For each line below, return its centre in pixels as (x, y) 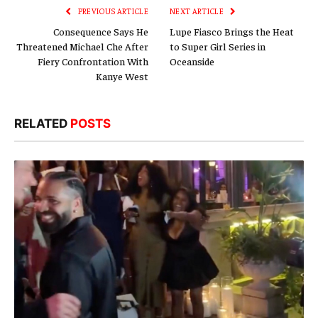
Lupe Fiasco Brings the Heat (232, 31)
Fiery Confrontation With (93, 61)
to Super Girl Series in (218, 46)
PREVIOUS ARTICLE (112, 11)
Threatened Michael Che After (82, 46)
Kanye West (122, 76)
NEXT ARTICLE (198, 11)
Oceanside (192, 61)
